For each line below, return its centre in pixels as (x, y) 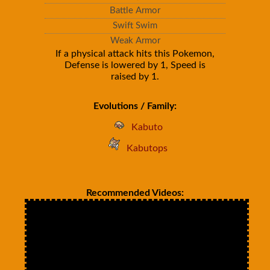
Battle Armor (135, 11)
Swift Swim (135, 26)
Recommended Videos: (135, 193)
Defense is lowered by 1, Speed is (135, 65)
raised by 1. (135, 77)
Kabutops (147, 148)
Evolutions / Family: (135, 106)
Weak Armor (135, 41)
